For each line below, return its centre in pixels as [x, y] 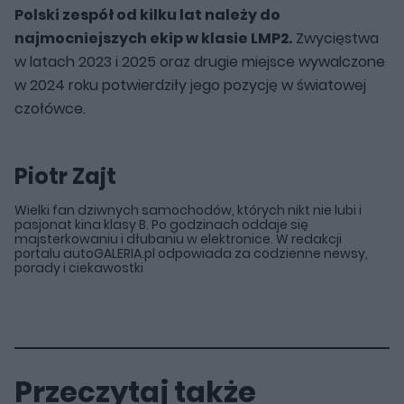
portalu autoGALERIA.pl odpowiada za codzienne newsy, [191, 254]
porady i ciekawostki [79, 268]
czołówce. [50, 109]
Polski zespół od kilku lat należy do [147, 15]
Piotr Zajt [65, 177]
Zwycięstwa [335, 39]
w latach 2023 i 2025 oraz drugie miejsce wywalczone [200, 62]
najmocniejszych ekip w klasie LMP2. [153, 39]
